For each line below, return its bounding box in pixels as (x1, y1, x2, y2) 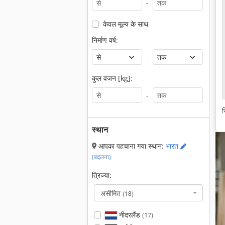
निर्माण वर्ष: (92, 35, 118, 45)
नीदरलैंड (117, 210, 142, 219)
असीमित (100, 188, 123, 198)
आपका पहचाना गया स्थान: (96, 141, 166, 151)
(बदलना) (92, 153, 111, 161)
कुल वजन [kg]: (92, 73, 133, 83)
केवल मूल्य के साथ (102, 19, 148, 29)
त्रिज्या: (92, 170, 111, 180)
